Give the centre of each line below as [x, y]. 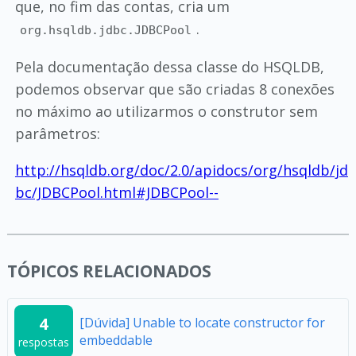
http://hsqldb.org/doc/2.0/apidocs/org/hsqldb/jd [181, 170]
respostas [43, 342]
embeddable [116, 340]
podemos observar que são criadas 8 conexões [174, 89]
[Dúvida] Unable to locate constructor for [202, 323]
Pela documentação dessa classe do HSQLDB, [169, 67]
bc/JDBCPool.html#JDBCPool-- [116, 192]
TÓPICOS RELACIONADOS [109, 271]
